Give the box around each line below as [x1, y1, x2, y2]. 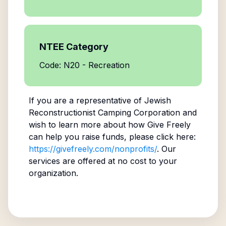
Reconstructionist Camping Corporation [28, 107, 180, 118]
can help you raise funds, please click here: [28, 132, 196, 142]
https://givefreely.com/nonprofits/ [28, 144, 157, 154]
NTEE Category [39, 41, 108, 52]
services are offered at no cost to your [28, 156, 177, 166]
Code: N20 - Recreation [39, 60, 130, 70]
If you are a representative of [28, 95, 144, 105]
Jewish [144, 95, 171, 105]
